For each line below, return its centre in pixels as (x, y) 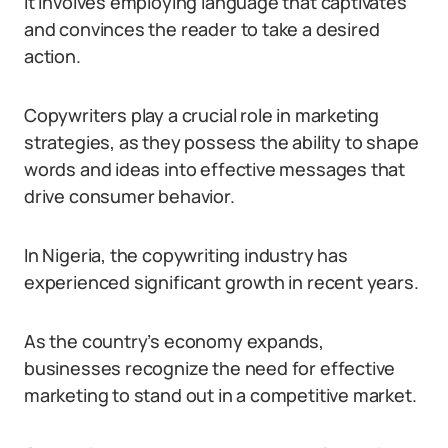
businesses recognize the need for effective (210, 368)
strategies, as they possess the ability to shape (221, 142)
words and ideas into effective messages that (215, 169)
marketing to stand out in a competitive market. (220, 395)
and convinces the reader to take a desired (202, 29)
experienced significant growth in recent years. (221, 282)
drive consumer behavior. (129, 196)
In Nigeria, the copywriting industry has (186, 255)
